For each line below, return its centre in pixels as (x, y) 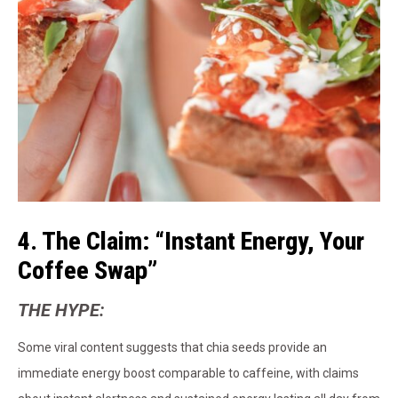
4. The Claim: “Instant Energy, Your (191, 242)
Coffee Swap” (88, 271)
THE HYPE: (61, 310)
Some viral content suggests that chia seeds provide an (172, 348)
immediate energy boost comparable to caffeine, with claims (188, 374)
